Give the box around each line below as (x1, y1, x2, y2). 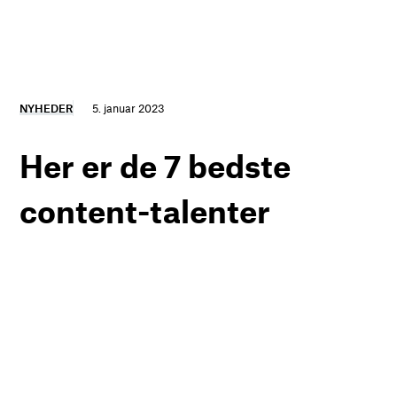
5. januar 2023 (92, 101, 166, 116)
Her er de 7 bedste (19, 146, 292, 185)
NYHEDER (19, 101, 74, 116)
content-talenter (19, 191, 271, 230)
